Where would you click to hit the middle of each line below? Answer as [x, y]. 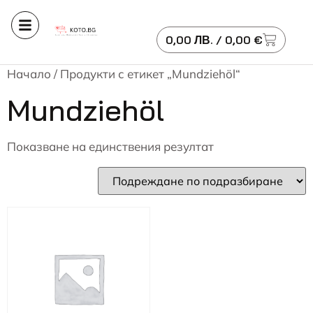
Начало [29, 74]
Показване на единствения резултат [110, 146]
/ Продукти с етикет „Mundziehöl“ [146, 74]
